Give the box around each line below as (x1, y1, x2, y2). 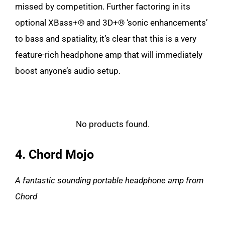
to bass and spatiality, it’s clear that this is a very (15, 33, 196, 44)
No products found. (75, 119, 150, 129)
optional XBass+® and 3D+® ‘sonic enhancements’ (15, 17, 207, 28)
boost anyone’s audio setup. (15, 65, 123, 76)
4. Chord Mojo (15, 147, 94, 162)
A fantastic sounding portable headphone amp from (15, 175, 203, 185)
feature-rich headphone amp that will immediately (15, 49, 202, 60)
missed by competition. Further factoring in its (15, 1, 190, 12)
